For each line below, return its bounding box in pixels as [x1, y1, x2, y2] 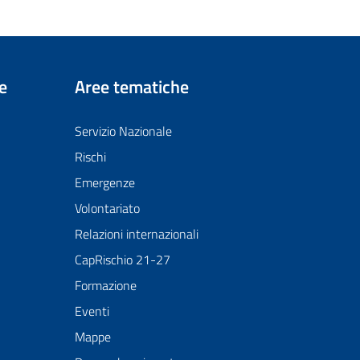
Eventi [74, 301, 109, 321]
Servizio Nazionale [74, 121, 172, 141]
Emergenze [74, 172, 135, 192]
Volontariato [74, 198, 140, 218]
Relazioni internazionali [74, 223, 198, 243]
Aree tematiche [74, 73, 189, 100]
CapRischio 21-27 [74, 249, 170, 269]
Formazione [74, 275, 137, 295]
